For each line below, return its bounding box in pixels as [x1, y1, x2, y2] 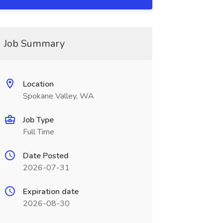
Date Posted [22, 150, 69, 161]
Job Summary [3, 37, 65, 50]
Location [22, 79, 54, 90]
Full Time [22, 126, 54, 137]
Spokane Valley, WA [22, 91, 94, 102]
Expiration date [22, 186, 79, 197]
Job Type [22, 114, 54, 125]
